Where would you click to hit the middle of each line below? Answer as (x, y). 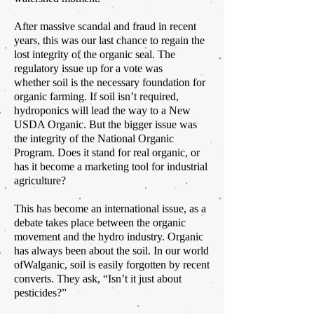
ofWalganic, (42, 265)
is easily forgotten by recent (148, 265)
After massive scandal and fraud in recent (105, 27)
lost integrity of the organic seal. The (95, 55)
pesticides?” (40, 293)
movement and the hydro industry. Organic (109, 237)
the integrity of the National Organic (94, 139)
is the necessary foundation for (137, 83)
